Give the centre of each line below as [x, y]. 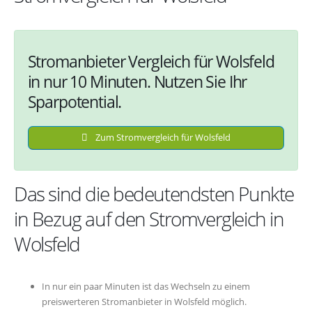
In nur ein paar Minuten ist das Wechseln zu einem [146, 287]
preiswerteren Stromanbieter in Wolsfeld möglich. [144, 302]
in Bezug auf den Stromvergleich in [149, 219]
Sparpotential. [75, 101]
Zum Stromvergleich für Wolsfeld [162, 138]
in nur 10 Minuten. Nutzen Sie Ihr [137, 81]
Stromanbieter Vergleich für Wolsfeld [151, 61]
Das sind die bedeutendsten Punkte [154, 194]
